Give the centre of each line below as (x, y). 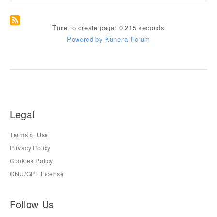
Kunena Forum (128, 39)
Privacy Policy (31, 148)
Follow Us (32, 204)
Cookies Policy (32, 161)
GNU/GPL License (37, 174)
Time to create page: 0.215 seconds (108, 27)
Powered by (85, 39)
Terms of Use (29, 135)
